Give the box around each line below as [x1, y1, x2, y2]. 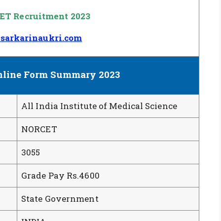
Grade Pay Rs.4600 [21, 169, 100, 181]
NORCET [21, 123, 57, 135]
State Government [21, 192, 99, 204]
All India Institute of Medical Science [21, 100, 177, 111]
